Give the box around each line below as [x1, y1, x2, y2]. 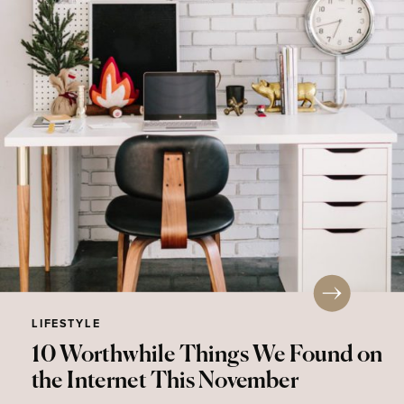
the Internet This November [32, 370, 299, 393]
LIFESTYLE [32, 317, 102, 330]
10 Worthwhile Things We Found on [32, 343, 383, 366]
